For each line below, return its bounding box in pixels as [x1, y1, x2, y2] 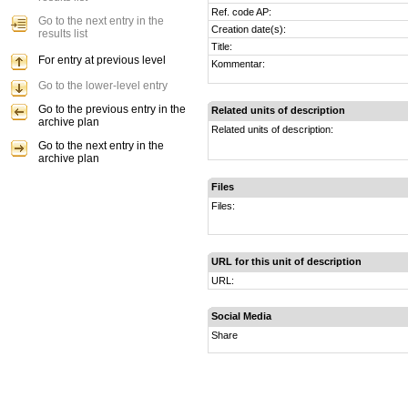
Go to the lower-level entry [38, 79, 168, 92]
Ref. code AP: [211, 6, 271, 17]
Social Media [211, 311, 271, 321]
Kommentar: [211, 58, 265, 69]
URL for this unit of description [211, 256, 362, 267]
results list [38, 27, 87, 40]
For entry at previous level [38, 54, 166, 66]
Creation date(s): [211, 24, 286, 35]
